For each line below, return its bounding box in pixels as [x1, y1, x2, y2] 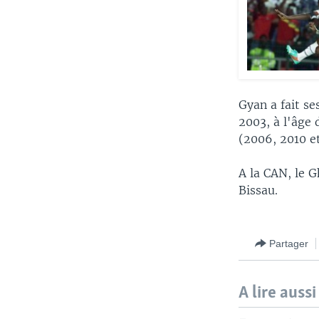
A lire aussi [239, 284, 317, 303]
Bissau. [239, 183, 278, 198]
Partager [269, 237, 309, 249]
